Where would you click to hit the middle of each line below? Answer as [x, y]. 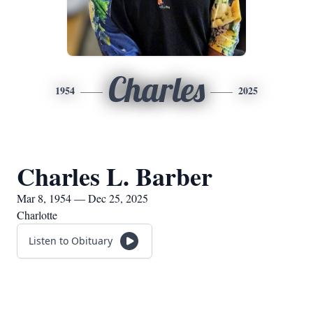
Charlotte [37, 215]
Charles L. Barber [115, 176]
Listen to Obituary [71, 241]
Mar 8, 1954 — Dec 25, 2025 [82, 198]
